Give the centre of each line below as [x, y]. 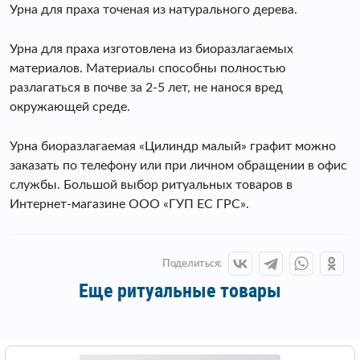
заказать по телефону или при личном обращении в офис [178, 166]
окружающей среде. [70, 107]
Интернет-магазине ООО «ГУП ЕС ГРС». [129, 204]
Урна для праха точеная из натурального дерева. [153, 10]
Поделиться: [192, 264]
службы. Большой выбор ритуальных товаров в [151, 185]
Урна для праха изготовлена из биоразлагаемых [151, 49]
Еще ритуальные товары [180, 291]
